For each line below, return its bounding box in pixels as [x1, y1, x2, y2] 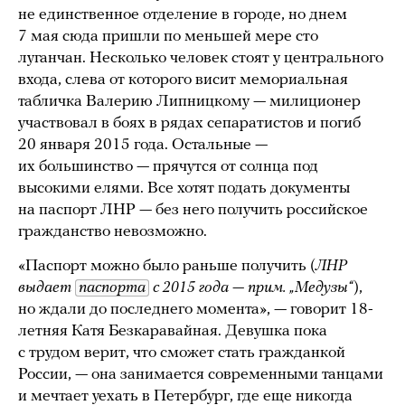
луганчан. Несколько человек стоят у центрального [18, 50, 383, 68]
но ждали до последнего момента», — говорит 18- [18, 301, 373, 319]
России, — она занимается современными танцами [18, 366, 383, 384]
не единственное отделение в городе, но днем [18, 6, 347, 24]
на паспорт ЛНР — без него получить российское [18, 202, 368, 220]
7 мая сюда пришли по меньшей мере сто [18, 28, 318, 46]
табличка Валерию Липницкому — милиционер [18, 93, 361, 111]
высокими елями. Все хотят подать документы [18, 180, 350, 198]
